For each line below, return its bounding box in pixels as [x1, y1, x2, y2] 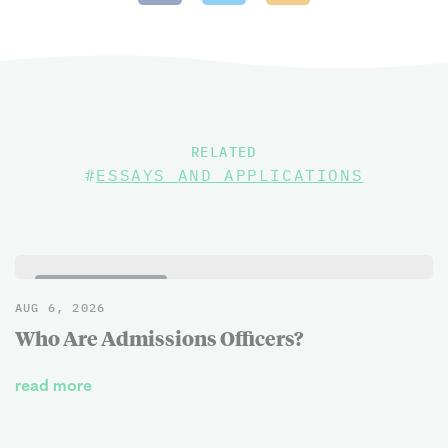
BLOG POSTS [73, 283, 155, 298]
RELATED [191, 143, 257, 161]
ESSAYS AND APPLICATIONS [96, 165, 364, 185]
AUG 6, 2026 [15, 300, 106, 315]
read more [15, 375, 92, 394]
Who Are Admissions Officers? [15, 324, 303, 351]
